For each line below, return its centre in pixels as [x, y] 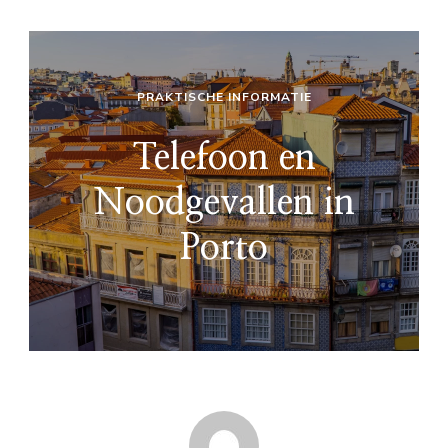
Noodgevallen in [224, 202]
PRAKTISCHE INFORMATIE [224, 96]
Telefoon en [224, 157]
